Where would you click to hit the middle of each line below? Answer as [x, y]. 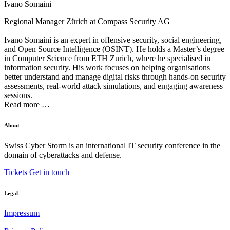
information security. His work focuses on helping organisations [107, 67]
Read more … [27, 104]
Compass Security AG [134, 21]
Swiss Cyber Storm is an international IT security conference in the [112, 145]
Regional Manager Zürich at [51, 21]
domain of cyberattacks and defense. [63, 155]
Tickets [16, 172]
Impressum [22, 213]
